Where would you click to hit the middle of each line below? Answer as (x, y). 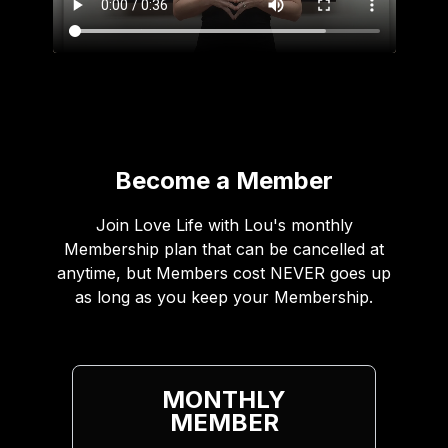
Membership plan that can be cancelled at (224, 248)
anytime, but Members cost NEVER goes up (224, 272)
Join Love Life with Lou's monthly (224, 224)
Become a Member (224, 180)
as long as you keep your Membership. (224, 296)
